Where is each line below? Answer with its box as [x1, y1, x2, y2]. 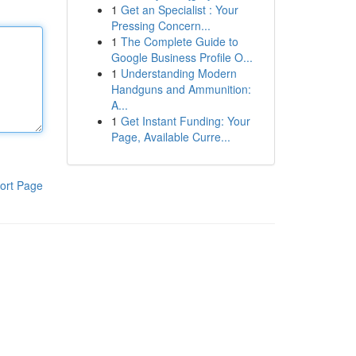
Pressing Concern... [110, 17, 211, 33]
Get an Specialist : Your [120, 2, 238, 17]
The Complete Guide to [120, 33, 238, 49]
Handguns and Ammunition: [110, 81, 251, 97]
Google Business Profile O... [110, 49, 253, 65]
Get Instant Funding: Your [120, 113, 250, 129]
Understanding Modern [120, 65, 237, 81]
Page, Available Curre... [110, 129, 230, 145]
